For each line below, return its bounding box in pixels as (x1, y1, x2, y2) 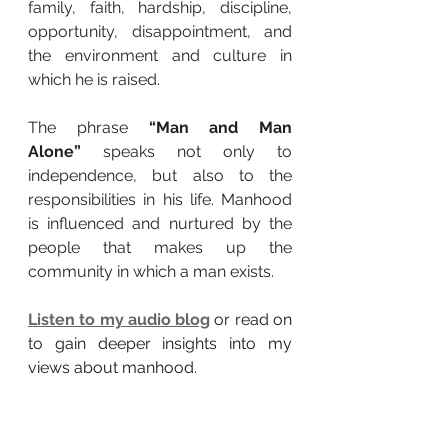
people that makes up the (28, 237, 292, 257)
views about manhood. (28, 357, 197, 377)
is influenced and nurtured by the (28, 213, 292, 233)
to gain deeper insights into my (28, 333, 292, 353)
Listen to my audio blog (28, 309, 211, 329)
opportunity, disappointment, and (28, 21, 292, 41)
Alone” (28, 141, 81, 161)
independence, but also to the (28, 165, 292, 185)
